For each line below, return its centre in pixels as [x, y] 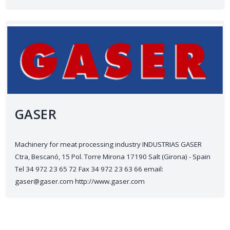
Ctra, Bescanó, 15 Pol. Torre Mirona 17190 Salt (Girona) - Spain [113, 157]
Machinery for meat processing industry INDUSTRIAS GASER [108, 144]
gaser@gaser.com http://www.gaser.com [80, 181]
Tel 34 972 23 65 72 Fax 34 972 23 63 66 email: [89, 169]
